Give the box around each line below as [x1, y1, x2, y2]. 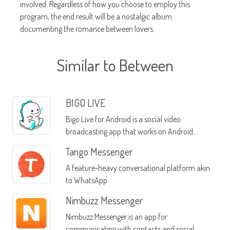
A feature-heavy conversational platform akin [65, 163, 210, 174]
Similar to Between [56, 54, 174, 76]
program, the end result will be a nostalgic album [20, 11, 172, 22]
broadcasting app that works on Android [65, 126, 193, 137]
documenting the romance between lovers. [20, 24, 155, 34]
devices [65, 139, 89, 149]
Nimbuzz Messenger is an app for [65, 212, 167, 222]
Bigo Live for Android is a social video [65, 114, 181, 125]
